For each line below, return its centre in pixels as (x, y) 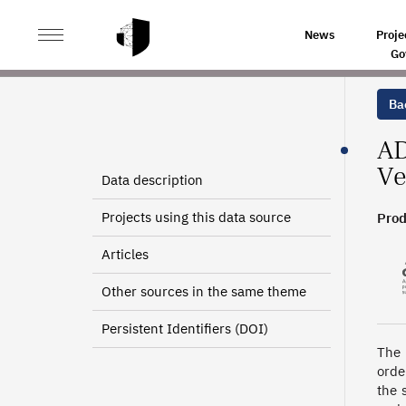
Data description (152, 180)
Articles (125, 254)
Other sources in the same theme (204, 291)
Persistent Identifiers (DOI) (185, 329)
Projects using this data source (196, 217)
